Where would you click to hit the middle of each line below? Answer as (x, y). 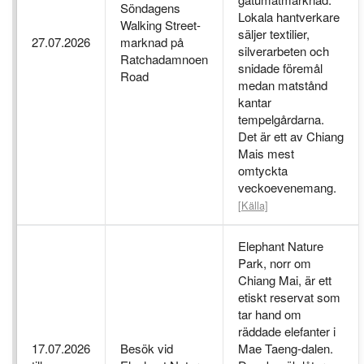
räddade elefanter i (287, 331)
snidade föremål (280, 67)
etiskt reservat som (289, 297)
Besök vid (147, 348)
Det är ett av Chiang (291, 136)
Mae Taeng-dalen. (286, 348)
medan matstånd (283, 84)
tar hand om (270, 314)
